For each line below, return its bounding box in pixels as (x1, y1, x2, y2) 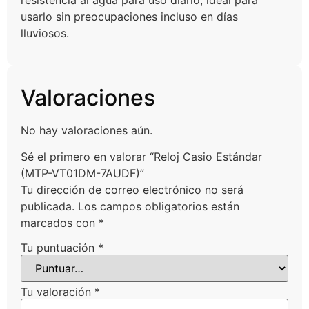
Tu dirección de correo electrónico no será (21, 183, 243, 197)
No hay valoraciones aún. (21, 123, 152, 137)
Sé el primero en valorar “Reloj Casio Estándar (21, 150, 262, 164)
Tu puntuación (21, 240, 98, 255)
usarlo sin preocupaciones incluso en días (21, 10, 238, 24)
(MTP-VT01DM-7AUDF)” (21, 166, 144, 181)
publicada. (21, 199, 74, 214)
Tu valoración (21, 284, 94, 299)
